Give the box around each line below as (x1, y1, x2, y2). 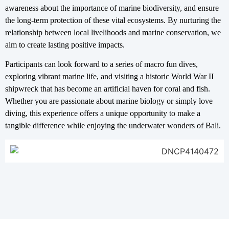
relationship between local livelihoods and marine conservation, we (5, 28, 221, 37)
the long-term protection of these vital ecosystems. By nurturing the (5, 15, 221, 25)
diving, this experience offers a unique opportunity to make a (5, 109, 200, 118)
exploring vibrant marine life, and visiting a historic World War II (5, 72, 214, 81)
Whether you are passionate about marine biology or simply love (5, 97, 213, 106)
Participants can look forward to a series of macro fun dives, (5, 60, 198, 69)
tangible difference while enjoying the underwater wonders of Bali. (5, 121, 221, 130)
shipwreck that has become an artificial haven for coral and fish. (5, 84, 210, 94)
